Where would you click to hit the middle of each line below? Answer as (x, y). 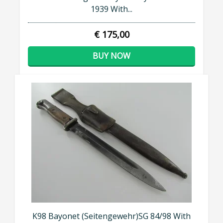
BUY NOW (111, 56)
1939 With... (111, 9)
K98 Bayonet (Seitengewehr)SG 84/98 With (111, 216)
